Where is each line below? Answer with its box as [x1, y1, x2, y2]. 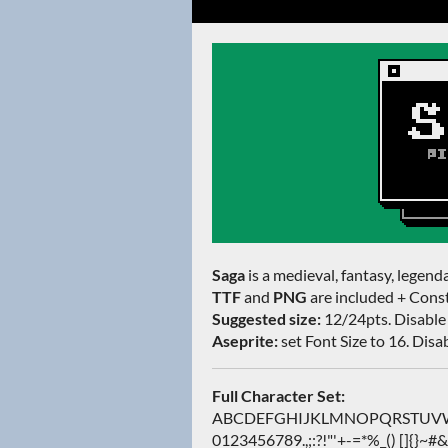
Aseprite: [212, 331, 278, 350]
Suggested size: [212, 309, 321, 328]
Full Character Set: [212, 386, 345, 405]
